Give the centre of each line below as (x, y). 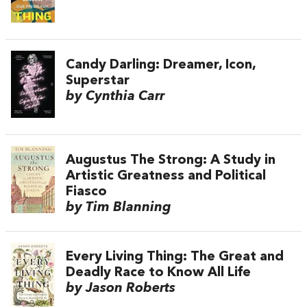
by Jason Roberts (121, 289)
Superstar (98, 81)
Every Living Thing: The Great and (175, 257)
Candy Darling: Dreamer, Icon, (161, 65)
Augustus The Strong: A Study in (171, 161)
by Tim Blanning (119, 208)
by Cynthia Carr (115, 97)
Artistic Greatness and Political (166, 176)
